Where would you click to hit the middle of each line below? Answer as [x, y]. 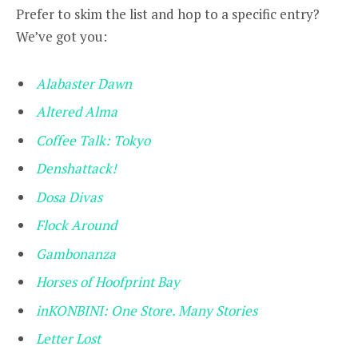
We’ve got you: [62, 37]
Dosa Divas [69, 197]
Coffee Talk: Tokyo [93, 140]
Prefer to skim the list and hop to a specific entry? [168, 14]
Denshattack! [76, 169]
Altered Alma [77, 112]
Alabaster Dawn [84, 83]
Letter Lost [68, 339]
